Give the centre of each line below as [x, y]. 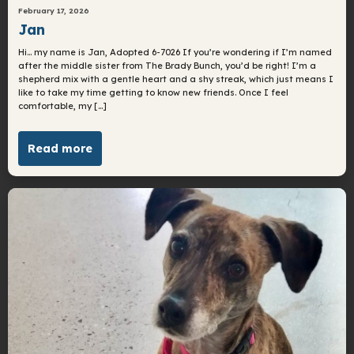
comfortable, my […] [63, 106]
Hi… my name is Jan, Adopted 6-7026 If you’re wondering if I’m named [175, 53]
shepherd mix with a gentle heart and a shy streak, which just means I [176, 79]
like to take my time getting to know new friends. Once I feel [154, 93]
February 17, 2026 [54, 10]
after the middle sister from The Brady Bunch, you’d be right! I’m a [168, 66]
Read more [60, 148]
